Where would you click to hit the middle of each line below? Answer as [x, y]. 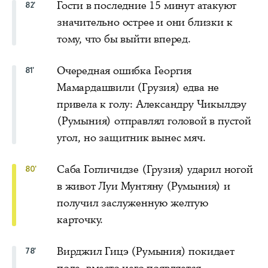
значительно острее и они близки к [145, 22]
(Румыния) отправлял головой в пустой [154, 121]
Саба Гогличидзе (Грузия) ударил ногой [155, 169]
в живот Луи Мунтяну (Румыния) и [144, 186]
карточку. [80, 219]
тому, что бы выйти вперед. [124, 39]
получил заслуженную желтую [133, 202]
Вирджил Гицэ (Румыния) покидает [146, 251]
